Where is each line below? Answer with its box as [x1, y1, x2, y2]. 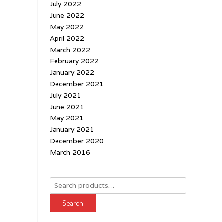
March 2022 [50, 45, 90, 54]
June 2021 [50, 102, 84, 111]
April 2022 [50, 33, 84, 43]
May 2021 [50, 113, 84, 122]
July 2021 [50, 90, 81, 100]
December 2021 [50, 79, 104, 88]
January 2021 [50, 124, 94, 134]
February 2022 [50, 56, 99, 65]
